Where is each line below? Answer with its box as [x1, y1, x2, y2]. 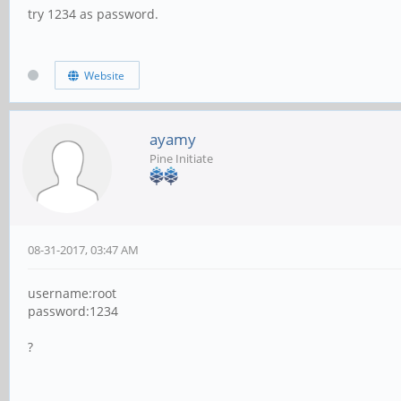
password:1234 [28, 303, 118, 320]
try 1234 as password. [28, 5, 158, 23]
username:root [28, 285, 116, 303]
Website [78, 67, 124, 83]
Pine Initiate [149, 150, 213, 167]
